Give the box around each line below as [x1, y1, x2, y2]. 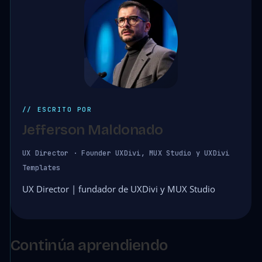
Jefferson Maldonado [22, 121, 163, 138]
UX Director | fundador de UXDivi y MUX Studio [22, 183, 215, 195]
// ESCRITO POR [22, 105, 92, 113]
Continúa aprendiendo [10, 236, 168, 254]
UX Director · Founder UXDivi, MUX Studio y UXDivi [22, 148, 230, 158]
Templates [22, 163, 61, 173]
